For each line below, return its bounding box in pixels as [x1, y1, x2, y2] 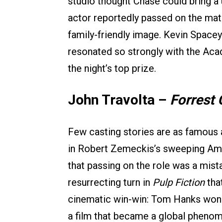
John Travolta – [68, 91, 170, 108]
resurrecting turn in [68, 176, 153, 188]
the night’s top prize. [68, 62, 156, 74]
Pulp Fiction [153, 176, 205, 188]
